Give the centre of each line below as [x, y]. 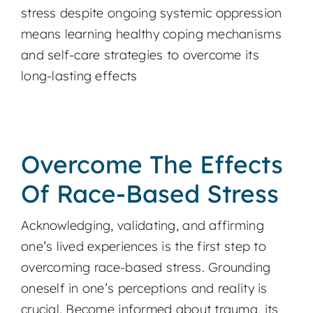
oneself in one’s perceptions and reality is [144, 289]
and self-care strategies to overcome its [140, 55]
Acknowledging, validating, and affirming [142, 226]
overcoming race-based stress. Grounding [146, 268]
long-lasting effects [79, 76]
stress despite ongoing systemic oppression [151, 13]
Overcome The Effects [152, 165]
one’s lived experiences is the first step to [143, 247]
